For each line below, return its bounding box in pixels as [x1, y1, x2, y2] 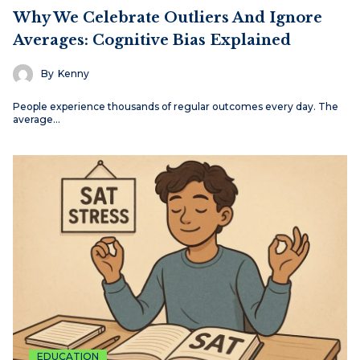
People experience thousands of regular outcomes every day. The [13, 100, 338, 112]
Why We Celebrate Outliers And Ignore [13, 8, 322, 27]
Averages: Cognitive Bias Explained [13, 31, 291, 49]
